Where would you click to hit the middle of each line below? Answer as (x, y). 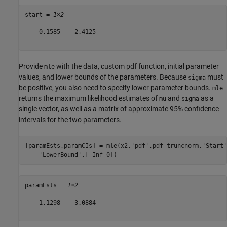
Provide (31, 67)
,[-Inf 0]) (99, 154)
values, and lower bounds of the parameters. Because (103, 77)
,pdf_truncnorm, (175, 146)
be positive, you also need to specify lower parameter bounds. (116, 88)
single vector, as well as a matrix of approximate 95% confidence (119, 109)
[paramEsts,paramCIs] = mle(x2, (78, 146)
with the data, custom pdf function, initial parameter (137, 67)
